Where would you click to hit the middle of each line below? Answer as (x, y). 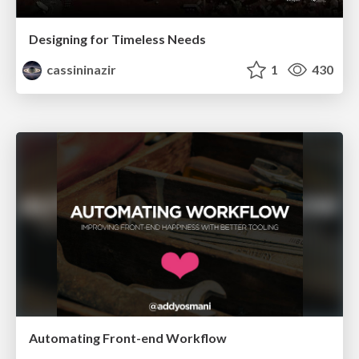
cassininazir (81, 70)
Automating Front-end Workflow (128, 337)
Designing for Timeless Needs (117, 39)
